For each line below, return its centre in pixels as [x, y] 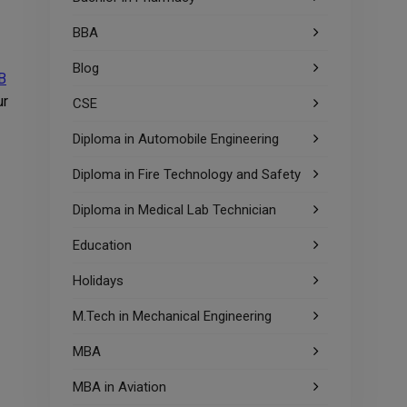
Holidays [98, 281]
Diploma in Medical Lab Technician [174, 210]
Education [102, 245]
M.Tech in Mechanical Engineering [172, 316]
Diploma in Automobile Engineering [176, 139]
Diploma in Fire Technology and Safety [187, 174]
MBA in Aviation [119, 387]
